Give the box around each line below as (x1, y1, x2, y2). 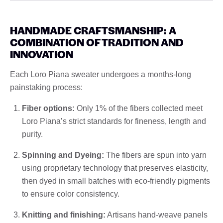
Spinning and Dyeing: (22, 150, 104, 159)
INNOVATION (10, 46, 73, 61)
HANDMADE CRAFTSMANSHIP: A (10, 22, 176, 37)
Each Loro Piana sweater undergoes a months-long (10, 70, 191, 79)
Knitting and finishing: (22, 210, 106, 219)
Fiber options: (22, 104, 75, 112)
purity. (22, 129, 43, 138)
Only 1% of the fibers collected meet (75, 104, 203, 112)
